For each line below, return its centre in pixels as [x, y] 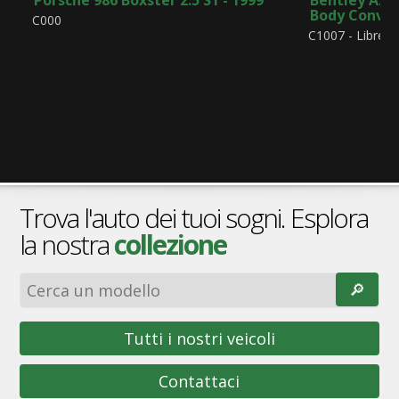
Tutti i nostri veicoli [199, 339]
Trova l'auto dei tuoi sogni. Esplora [193, 218]
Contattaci [199, 382]
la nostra [66, 245]
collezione [170, 245]
